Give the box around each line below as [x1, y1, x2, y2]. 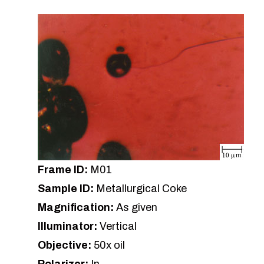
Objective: [38, 239, 94, 252]
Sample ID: [38, 183, 96, 195]
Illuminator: [38, 220, 100, 233]
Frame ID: [38, 164, 90, 176]
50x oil [94, 239, 125, 252]
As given [116, 202, 157, 214]
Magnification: [38, 202, 116, 214]
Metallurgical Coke [96, 183, 187, 195]
